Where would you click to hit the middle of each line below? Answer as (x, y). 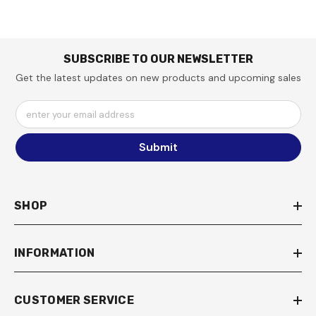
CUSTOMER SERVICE (74, 300)
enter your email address (80, 114)
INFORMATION (55, 253)
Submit (158, 147)
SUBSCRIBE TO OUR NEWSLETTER (158, 59)
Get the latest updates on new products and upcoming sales (158, 77)
